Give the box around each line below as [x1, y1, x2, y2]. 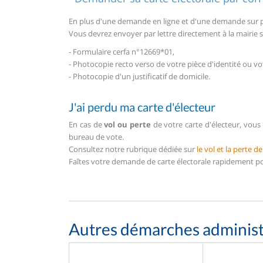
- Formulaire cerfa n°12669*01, [69, 46, 174, 58]
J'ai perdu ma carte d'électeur [69, 100, 215, 114]
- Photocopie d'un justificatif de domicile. [69, 71, 210, 82]
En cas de [69, 119, 104, 130]
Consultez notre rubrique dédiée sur [69, 144, 197, 155]
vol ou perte [104, 119, 151, 130]
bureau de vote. [69, 131, 124, 143]
